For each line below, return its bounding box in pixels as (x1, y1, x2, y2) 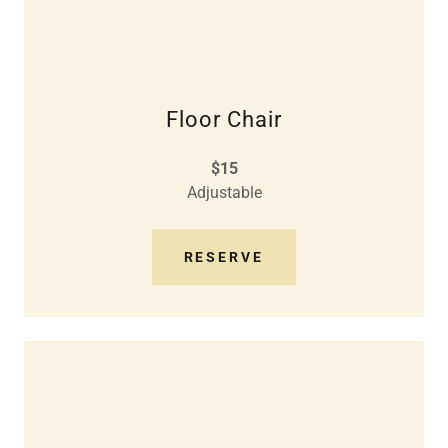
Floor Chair (166, 106, 282, 132)
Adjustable (186, 182, 262, 202)
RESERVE (183, 248, 265, 265)
